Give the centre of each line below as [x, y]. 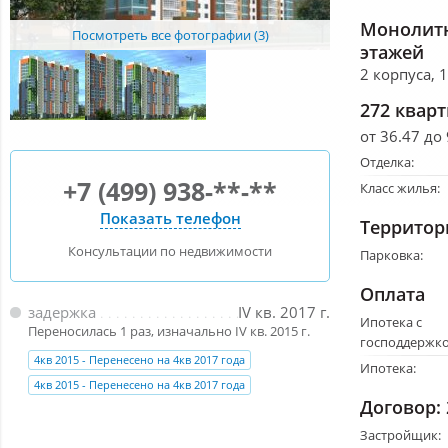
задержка [62, 311]
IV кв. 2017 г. [284, 311]
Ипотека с [391, 321]
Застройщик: [400, 434]
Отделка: [387, 161]
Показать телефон [170, 218]
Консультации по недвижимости [170, 250]
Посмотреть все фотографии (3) [170, 34]
